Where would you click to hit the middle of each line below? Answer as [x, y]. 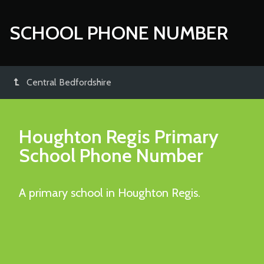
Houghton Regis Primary [119, 136]
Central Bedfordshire [69, 82]
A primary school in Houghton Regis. [110, 193]
